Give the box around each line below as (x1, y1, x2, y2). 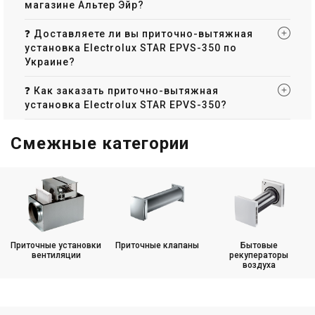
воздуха (242, 260, 276, 271)
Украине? (25, 56, 75, 68)
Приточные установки (11, 240, 102, 251)
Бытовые (240, 240, 278, 251)
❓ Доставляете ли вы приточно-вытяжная (25, 28, 253, 40)
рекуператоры (229, 250, 289, 261)
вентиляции (31, 250, 81, 261)
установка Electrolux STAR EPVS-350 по (25, 42, 237, 54)
